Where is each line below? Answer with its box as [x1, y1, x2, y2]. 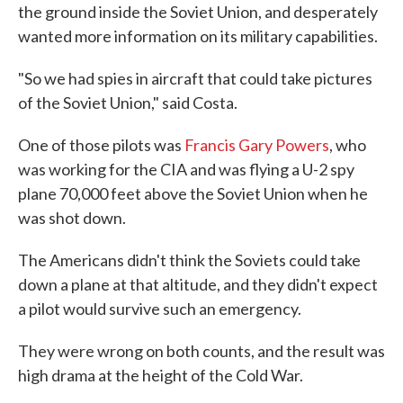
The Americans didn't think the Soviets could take [18, 250, 361, 270]
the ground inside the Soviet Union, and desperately [18, 2, 378, 22]
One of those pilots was [18, 135, 184, 155]
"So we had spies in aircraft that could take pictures [18, 68, 372, 88]
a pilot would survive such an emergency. [18, 299, 301, 318]
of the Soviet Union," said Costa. [18, 93, 237, 112]
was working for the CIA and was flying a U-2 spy [18, 159, 354, 179]
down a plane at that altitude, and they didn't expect [18, 274, 378, 294]
